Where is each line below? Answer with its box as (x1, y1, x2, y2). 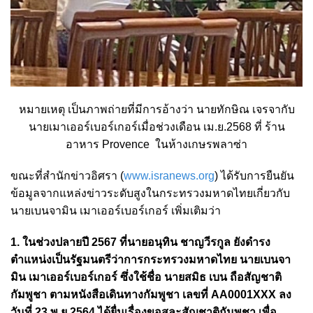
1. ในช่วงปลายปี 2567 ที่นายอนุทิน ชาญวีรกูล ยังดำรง (10, 236, 270, 249)
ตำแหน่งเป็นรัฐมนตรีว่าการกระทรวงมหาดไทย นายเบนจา (10, 254, 291, 266)
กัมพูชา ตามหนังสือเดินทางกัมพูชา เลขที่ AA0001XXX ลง (10, 289, 291, 301)
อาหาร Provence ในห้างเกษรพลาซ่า (66, 138, 247, 151)
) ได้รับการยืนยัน (214, 170, 294, 182)
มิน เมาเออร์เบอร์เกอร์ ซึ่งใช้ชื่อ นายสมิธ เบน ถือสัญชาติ (10, 271, 282, 284)
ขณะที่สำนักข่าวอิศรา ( (10, 170, 124, 182)
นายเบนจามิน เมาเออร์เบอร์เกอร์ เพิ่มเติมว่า (10, 205, 224, 217)
